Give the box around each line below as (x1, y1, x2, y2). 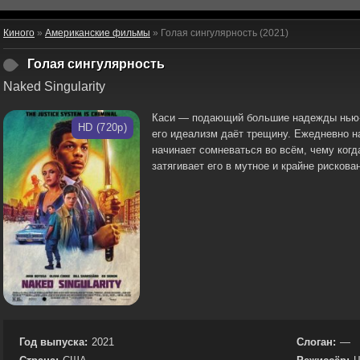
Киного (3, 27, 35, 39)
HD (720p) (78, 121, 127, 133)
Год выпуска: (19, 335, 88, 348)
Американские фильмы (45, 27, 150, 39)
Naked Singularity (3, 80, 105, 93)
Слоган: (297, 335, 336, 348)
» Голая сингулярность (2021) (150, 27, 288, 39)
